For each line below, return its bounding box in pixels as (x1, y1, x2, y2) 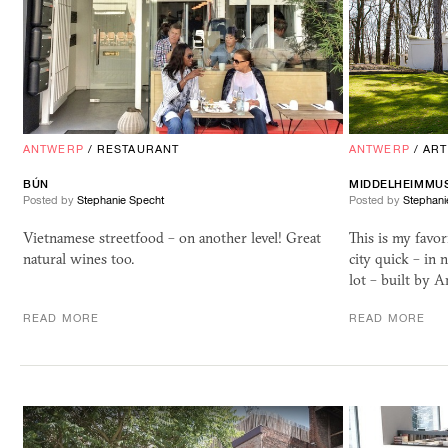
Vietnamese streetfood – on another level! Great (23, 228, 321, 247)
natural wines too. (23, 249, 134, 268)
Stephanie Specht (77, 193, 164, 206)
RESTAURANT (97, 142, 180, 155)
